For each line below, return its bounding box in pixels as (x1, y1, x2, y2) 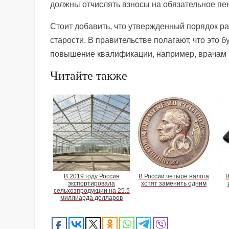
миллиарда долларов (60, 194, 123, 201)
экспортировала (68, 179, 116, 187)
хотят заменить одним (141, 179, 207, 187)
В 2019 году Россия (63, 172, 120, 180)
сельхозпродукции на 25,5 (53, 187, 130, 194)
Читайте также (50, 68, 128, 82)
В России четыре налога (139, 172, 210, 180)
